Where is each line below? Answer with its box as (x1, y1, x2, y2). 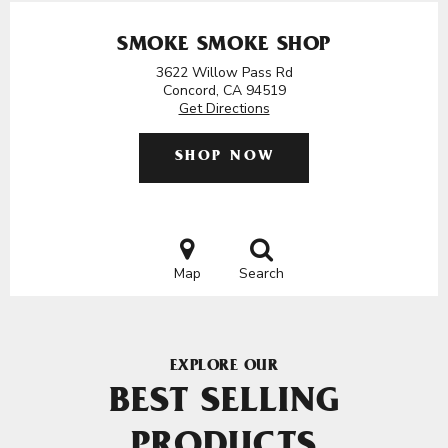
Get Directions (178, 99, 270, 118)
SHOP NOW (174, 150, 275, 165)
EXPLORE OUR (169, 359, 279, 375)
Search (238, 264, 284, 283)
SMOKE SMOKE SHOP (116, 36, 332, 57)
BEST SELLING (108, 387, 340, 423)
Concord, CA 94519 (162, 81, 286, 100)
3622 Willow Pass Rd (155, 63, 293, 82)
